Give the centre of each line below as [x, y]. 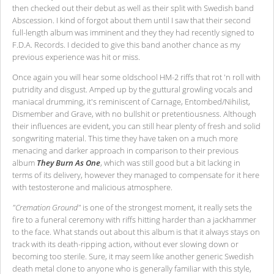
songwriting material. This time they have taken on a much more [125, 139]
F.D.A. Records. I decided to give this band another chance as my [126, 44]
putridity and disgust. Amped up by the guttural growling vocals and [132, 90]
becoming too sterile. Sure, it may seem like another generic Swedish [133, 257]
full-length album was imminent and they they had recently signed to [133, 32]
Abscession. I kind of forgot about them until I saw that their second [131, 20]
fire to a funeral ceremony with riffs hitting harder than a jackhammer [134, 220]
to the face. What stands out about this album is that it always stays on [136, 232]
